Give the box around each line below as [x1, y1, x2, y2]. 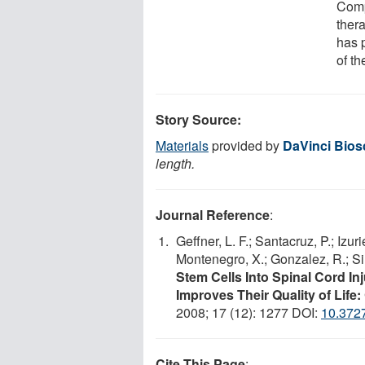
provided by [209, 135, 283, 155]
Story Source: [156, 109, 241, 129]
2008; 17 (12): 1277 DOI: [176, 302, 321, 322]
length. [156, 153, 195, 173]
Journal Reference [156, 204, 270, 224]
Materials [156, 135, 209, 155]
